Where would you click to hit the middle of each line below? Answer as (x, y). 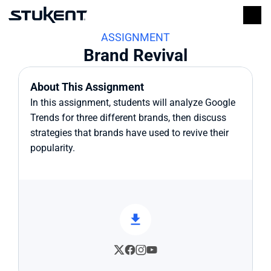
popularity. (53, 148)
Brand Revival (135, 55)
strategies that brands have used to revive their (129, 133)
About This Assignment (87, 87)
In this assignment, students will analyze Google (133, 103)
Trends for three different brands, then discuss (128, 118)
